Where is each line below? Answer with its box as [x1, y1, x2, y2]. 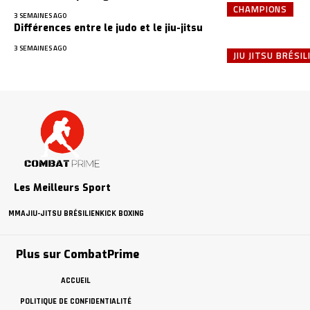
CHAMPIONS [233, 1, 288, 16]
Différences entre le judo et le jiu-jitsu [14, 21, 203, 35]
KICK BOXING [100, 208, 144, 219]
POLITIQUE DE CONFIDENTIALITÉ [19, 296, 131, 307]
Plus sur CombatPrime [16, 247, 139, 262]
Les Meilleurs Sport [14, 181, 111, 195]
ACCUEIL [60, 275, 91, 286]
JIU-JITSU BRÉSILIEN [26, 208, 100, 219]
